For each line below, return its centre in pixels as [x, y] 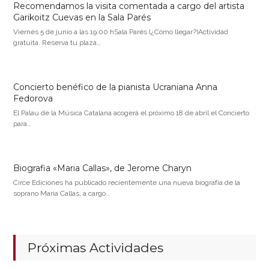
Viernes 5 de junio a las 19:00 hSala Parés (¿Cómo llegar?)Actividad [121, 32]
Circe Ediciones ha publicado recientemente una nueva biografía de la [127, 183]
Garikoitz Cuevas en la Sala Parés [82, 18]
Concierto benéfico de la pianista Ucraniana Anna [116, 87]
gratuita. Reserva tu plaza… [57, 43]
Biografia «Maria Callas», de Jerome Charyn [103, 168]
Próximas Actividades [96, 248]
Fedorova [33, 99]
